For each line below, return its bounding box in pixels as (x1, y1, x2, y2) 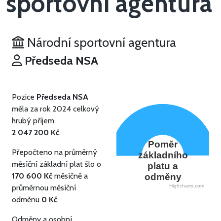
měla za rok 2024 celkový (12, 104, 99, 114)
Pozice (12, 92, 37, 102)
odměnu (12, 195, 41, 205)
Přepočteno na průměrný (12, 147, 97, 157)
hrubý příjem (12, 116, 54, 126)
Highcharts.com (169, 183, 204, 189)
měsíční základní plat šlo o (12, 159, 101, 169)
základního (138, 150, 188, 161)
